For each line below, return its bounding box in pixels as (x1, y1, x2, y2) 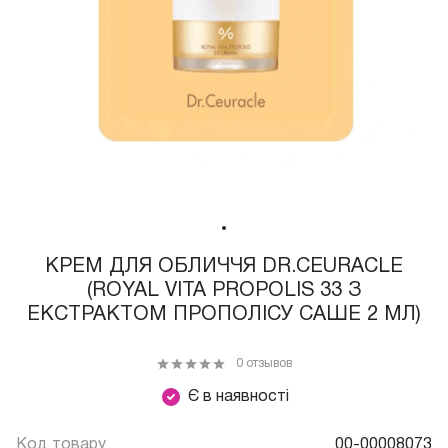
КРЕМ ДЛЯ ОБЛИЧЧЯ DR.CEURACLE (45, 258, 403, 277)
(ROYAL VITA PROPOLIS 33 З (86, 282, 362, 301)
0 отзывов (236, 358, 292, 370)
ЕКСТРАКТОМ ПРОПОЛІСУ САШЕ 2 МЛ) (27, 306, 421, 325)
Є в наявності (188, 390, 289, 405)
